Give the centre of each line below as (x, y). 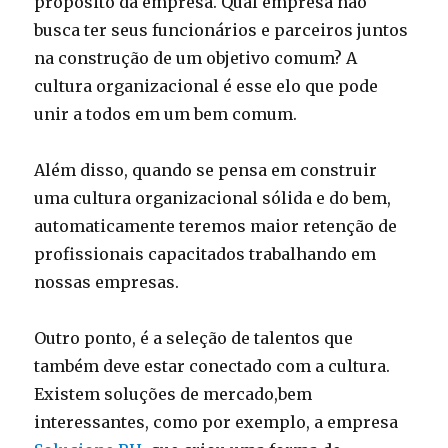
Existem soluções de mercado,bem (173, 394)
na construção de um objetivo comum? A (196, 58)
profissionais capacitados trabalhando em (205, 254)
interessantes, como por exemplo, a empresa (216, 422)
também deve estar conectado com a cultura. (212, 366)
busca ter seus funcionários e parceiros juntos (221, 30)
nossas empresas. (107, 282)
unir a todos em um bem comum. (166, 114)
